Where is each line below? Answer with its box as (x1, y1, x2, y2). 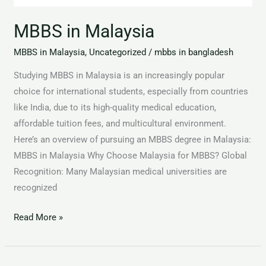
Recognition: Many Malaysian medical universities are (14, 166, 227, 177)
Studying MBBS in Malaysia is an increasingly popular (14, 70, 225, 81)
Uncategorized (89, 47, 147, 58)
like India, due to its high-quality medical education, (14, 102, 217, 113)
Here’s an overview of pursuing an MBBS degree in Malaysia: (14, 134, 252, 145)
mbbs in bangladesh (154, 47, 234, 58)
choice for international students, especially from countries (14, 86, 249, 97)
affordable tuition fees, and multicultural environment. (14, 118, 227, 129)
